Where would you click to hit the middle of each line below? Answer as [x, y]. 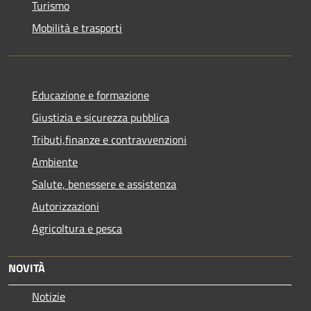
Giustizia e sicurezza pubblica [101, 117]
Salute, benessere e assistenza [104, 184]
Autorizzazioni [66, 206]
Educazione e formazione [91, 95]
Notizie [49, 296]
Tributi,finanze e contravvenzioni [109, 139]
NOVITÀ [27, 268]
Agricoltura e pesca [77, 228]
